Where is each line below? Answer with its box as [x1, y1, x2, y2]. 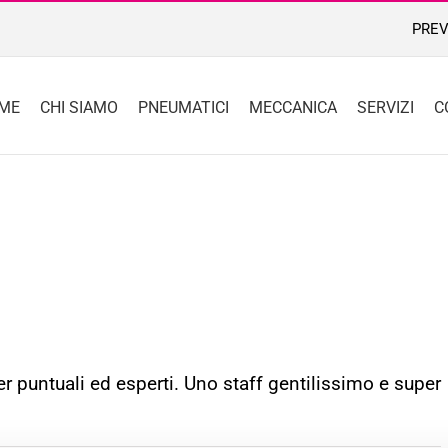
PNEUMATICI [138, 97, 229, 117]
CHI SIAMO [40, 97, 118, 117]
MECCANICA [249, 97, 337, 117]
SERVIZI [357, 97, 414, 117]
